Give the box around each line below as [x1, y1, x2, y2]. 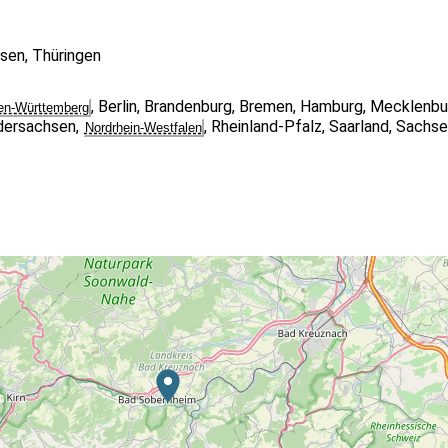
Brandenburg [143, 97, 232, 116]
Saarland [328, 117, 389, 136]
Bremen [238, 97, 293, 116]
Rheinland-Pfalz [210, 117, 322, 136]
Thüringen [31, 46, 101, 65]
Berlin [97, 97, 137, 116]
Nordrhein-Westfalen [84, 120, 202, 135]
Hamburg [299, 97, 363, 116]
